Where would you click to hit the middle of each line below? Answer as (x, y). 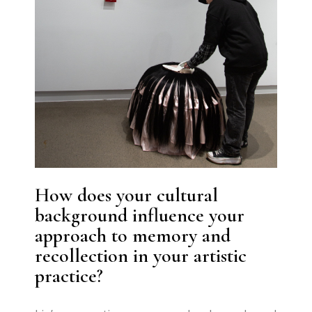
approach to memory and (133, 235)
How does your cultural (127, 195)
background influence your (140, 215)
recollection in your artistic (141, 255)
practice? (69, 275)
